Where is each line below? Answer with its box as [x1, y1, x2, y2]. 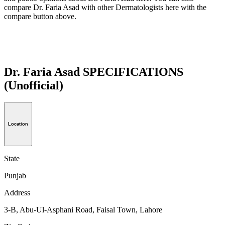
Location [8, 122, 28, 127]
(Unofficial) [4, 78, 63, 92]
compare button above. [4, 12, 76, 21]
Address [4, 188, 30, 197]
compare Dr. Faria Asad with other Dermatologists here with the [4, 3, 206, 12]
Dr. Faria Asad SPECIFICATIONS [4, 65, 183, 78]
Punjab [4, 171, 26, 180]
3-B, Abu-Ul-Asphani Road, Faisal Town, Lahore [4, 205, 162, 214]
